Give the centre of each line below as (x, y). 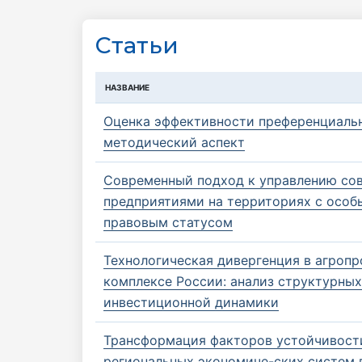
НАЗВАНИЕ (127, 87)
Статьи (137, 45)
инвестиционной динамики (191, 302)
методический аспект (174, 142)
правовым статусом (168, 222)
